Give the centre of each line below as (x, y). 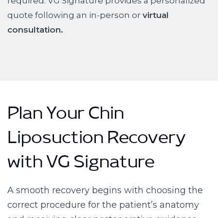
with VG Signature (81, 166)
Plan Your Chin (66, 117)
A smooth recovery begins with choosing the (105, 190)
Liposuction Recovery (97, 141)
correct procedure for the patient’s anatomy (103, 205)
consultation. (35, 29)
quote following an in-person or (75, 15)
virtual (156, 15)
